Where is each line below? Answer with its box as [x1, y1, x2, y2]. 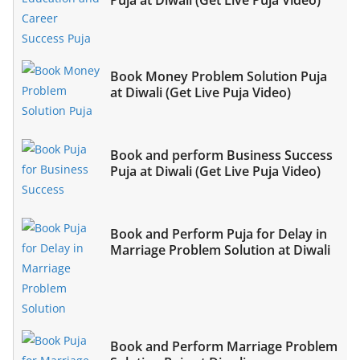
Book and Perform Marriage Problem [110, 337, 337, 355]
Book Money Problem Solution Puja [110, 67, 327, 85]
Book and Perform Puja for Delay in [110, 224, 327, 243]
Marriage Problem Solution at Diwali [110, 240, 330, 259]
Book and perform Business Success [110, 145, 333, 164]
